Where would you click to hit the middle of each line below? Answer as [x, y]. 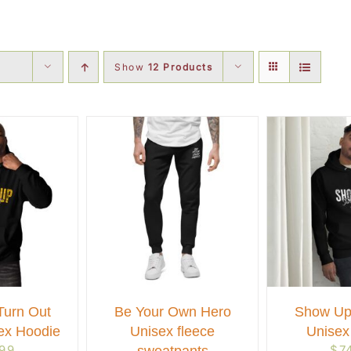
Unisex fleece [173, 332]
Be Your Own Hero [172, 312]
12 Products [180, 67]
